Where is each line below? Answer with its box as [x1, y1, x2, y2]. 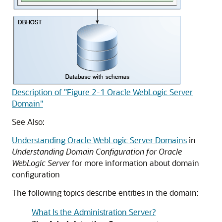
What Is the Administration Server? [32, 207, 156, 217]
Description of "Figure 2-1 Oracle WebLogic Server [12, 87, 193, 97]
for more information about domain [70, 158, 199, 168]
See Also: [12, 116, 45, 127]
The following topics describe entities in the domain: [12, 187, 199, 198]
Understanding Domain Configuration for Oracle [12, 146, 182, 157]
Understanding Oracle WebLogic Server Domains [12, 135, 187, 145]
